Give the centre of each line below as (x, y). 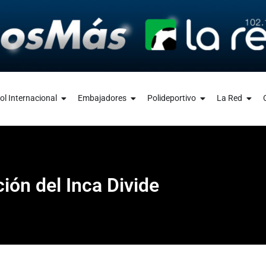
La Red (229, 98)
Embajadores (102, 98)
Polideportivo (171, 98)
